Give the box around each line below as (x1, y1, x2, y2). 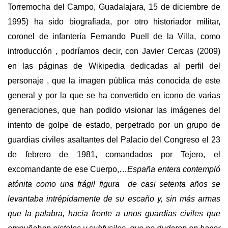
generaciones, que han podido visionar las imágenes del (8, 106, 220, 115)
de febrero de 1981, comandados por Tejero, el (8, 150, 220, 159)
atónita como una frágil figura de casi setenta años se (8, 180, 220, 189)
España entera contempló (127, 165, 221, 174)
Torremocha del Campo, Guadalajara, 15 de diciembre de (8, 3, 220, 12)
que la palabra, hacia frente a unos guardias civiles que (8, 209, 220, 218)
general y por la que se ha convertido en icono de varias (8, 91, 220, 100)
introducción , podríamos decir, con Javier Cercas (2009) (8, 47, 220, 56)
